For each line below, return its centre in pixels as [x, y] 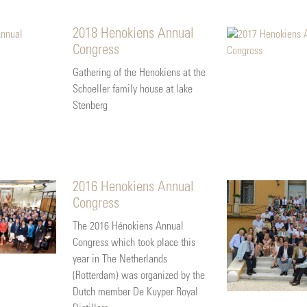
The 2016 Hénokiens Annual [128, 226]
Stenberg [90, 106]
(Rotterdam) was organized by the [138, 276]
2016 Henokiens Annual [133, 188]
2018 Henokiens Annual [133, 34]
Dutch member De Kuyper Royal [135, 292]
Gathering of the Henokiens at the [139, 73]
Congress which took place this [134, 243]
